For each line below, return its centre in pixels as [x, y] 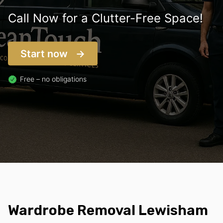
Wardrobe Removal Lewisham [108, 211]
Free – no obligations [53, 79]
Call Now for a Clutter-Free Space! [106, 18]
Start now [44, 54]
